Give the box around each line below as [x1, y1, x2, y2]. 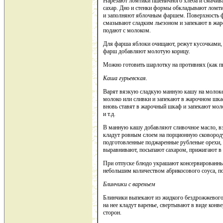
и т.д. [103, 110, 115, 117]
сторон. [103, 209, 121, 216]
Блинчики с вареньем [103, 180, 155, 188]
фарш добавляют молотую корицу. [103, 47, 190, 55]
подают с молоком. [103, 26, 151, 34]
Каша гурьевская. [103, 74, 147, 82]
